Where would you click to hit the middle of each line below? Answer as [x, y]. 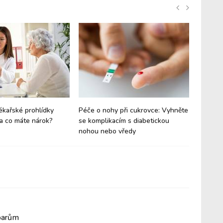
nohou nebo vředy [107, 131]
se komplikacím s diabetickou [124, 121]
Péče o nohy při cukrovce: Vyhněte [133, 110]
